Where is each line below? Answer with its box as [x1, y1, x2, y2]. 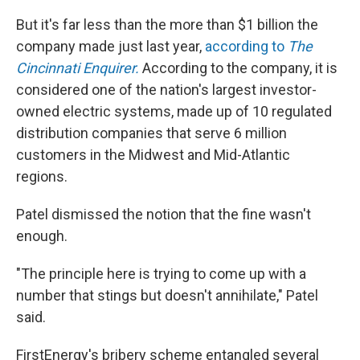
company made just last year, [16, 38, 205, 55]
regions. [16, 168, 67, 185]
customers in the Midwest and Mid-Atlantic [16, 146, 290, 163]
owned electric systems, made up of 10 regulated [16, 103, 332, 120]
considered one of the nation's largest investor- [16, 81, 317, 98]
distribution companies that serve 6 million [16, 125, 287, 141]
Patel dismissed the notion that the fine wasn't [16, 206, 311, 223]
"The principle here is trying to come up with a [16, 265, 306, 282]
